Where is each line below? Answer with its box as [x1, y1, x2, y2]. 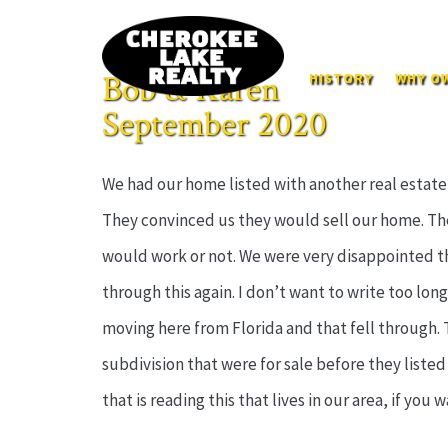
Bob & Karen [102, 67, 280, 112]
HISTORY [308, 69, 373, 87]
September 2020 [102, 102, 327, 147]
